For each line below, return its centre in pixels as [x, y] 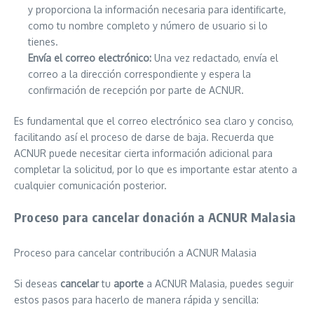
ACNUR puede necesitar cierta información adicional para [143, 153]
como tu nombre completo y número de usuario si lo [148, 26]
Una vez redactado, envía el [215, 58]
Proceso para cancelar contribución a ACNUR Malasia [135, 253]
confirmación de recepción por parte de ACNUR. [136, 90]
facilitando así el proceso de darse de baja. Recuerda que [144, 137]
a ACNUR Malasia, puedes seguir [219, 284]
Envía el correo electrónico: [90, 58]
